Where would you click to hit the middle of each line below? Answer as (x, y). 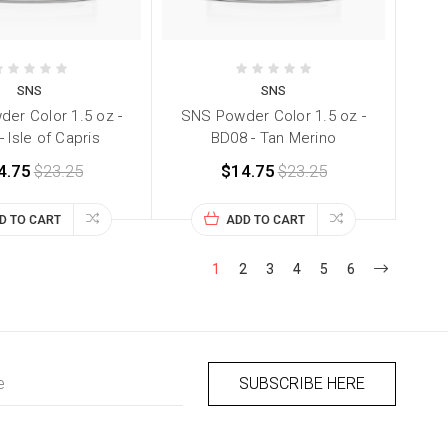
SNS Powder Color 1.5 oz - (273, 116)
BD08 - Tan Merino (273, 138)
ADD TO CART (266, 220)
